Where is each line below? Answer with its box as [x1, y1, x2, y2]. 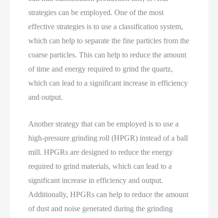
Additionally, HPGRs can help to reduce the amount [28, 190, 189, 199]
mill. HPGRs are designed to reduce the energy [28, 147, 173, 156]
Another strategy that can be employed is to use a [28, 119, 179, 128]
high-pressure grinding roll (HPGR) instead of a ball [28, 133, 188, 142]
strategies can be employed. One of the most [28, 8, 164, 17]
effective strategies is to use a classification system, [28, 22, 183, 31]
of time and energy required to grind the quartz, [28, 65, 173, 73]
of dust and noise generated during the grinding [28, 204, 173, 213]
